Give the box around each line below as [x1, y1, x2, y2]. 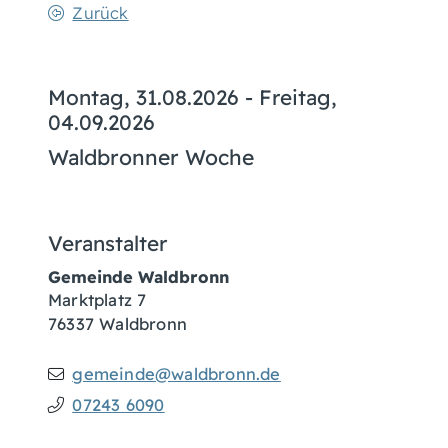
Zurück [72, 3, 129, 23]
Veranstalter [48, 230, 167, 256]
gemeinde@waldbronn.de [72, 363, 281, 384]
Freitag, [259, 84, 337, 110]
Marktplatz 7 [48, 290, 147, 310]
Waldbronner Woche [48, 144, 254, 170]
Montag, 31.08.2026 [48, 84, 239, 110]
